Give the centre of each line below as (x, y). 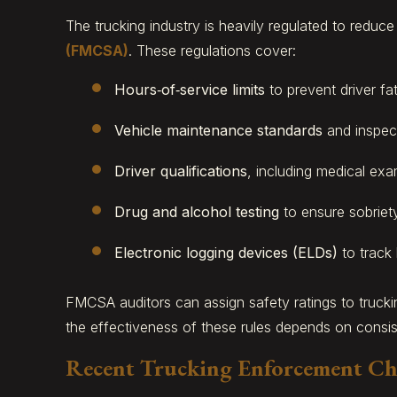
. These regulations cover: (212, 51)
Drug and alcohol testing (196, 212)
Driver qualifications (180, 171)
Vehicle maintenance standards (218, 131)
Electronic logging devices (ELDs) (226, 253)
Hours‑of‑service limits (189, 90)
